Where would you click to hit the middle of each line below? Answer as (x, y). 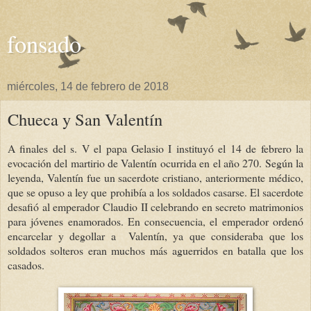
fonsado (44, 44)
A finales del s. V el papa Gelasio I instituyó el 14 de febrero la (155, 148)
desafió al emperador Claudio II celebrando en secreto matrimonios (155, 206)
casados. (26, 264)
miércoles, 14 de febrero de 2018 (88, 86)
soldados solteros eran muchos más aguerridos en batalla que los (155, 250)
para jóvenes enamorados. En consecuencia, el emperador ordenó (155, 221)
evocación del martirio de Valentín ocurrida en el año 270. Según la (155, 162)
